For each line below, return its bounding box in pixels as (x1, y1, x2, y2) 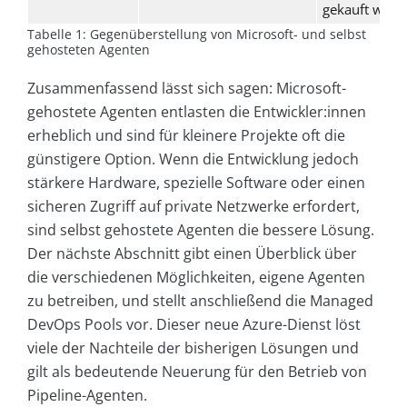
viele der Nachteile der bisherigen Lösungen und (27, 337, 359, 358)
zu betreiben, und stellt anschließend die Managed (27, 290, 373, 311)
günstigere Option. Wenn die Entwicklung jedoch (27, 148, 359, 169)
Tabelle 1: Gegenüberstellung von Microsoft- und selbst (27, 25, 366, 43)
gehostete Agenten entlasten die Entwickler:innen (27, 101, 366, 122)
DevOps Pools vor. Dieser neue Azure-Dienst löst (27, 313, 361, 334)
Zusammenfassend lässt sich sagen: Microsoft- (27, 77, 346, 98)
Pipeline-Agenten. (27, 384, 147, 405)
